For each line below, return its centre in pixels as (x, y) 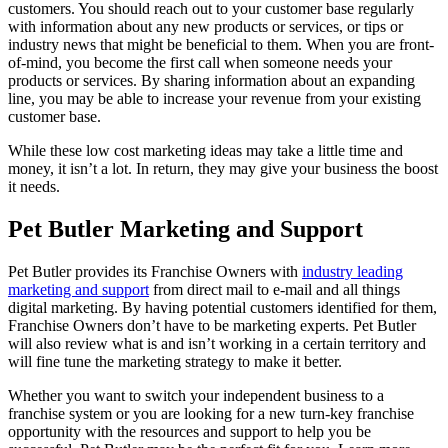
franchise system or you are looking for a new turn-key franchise (211, 414)
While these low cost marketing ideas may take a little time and (205, 151)
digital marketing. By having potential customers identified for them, (222, 308)
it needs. (34, 187)
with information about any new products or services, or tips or (205, 27)
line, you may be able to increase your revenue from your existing (214, 99)
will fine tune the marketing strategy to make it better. (175, 362)
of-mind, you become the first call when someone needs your (200, 63)
